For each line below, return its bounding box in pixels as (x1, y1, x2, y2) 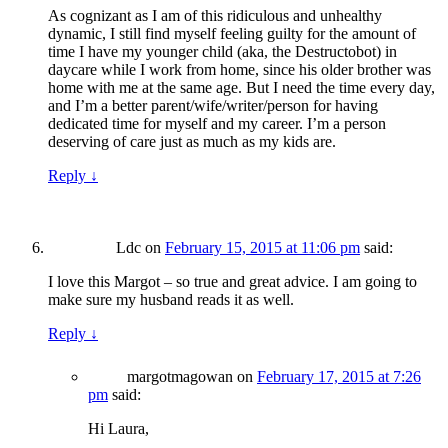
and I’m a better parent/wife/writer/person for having (48, 97, 378, 115)
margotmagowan (127, 368, 233, 386)
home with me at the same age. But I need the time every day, (48, 79, 435, 97)
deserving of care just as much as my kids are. (48, 133, 336, 151)
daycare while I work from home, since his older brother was (48, 61, 431, 79)
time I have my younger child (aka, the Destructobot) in (48, 43, 397, 61)
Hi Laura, (88, 420, 149, 438)
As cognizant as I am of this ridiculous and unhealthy (48, 7, 382, 25)
